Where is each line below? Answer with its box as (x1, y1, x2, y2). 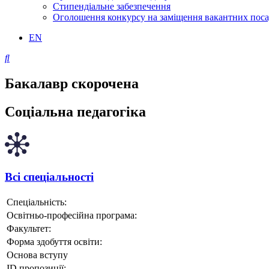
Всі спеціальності (5, 171, 94, 184)
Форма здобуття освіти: (7, 237, 102, 247)
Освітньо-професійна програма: (7, 210, 137, 221)
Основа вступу (7, 250, 68, 261)
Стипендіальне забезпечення (53, 1, 171, 11)
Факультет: (7, 223, 51, 234)
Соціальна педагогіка (5, 103, 146, 119)
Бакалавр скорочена (5, 75, 139, 91)
